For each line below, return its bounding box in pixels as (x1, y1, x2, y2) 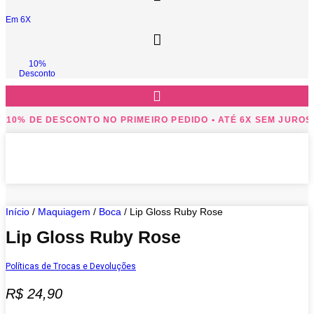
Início (6, 205, 29, 217)
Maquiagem (38, 205, 90, 217)
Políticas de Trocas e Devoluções (6, 261, 136, 271)
